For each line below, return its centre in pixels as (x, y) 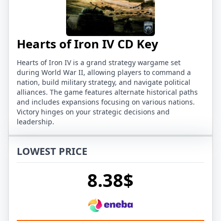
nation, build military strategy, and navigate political (104, 82)
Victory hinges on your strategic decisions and (93, 112)
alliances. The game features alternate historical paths (107, 92)
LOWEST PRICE (52, 151)
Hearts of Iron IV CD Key (88, 44)
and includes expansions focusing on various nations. (106, 102)
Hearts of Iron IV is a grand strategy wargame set (99, 63)
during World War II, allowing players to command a (104, 73)
